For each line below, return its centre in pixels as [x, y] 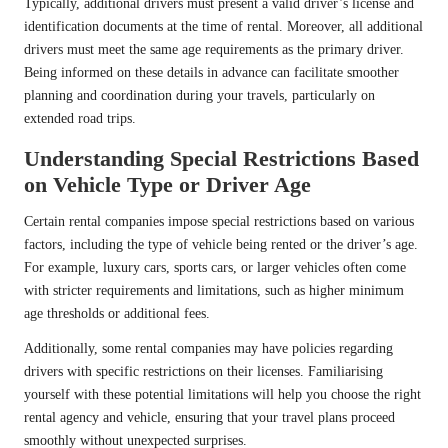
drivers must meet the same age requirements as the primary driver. [214, 50]
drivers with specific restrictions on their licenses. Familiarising [203, 372]
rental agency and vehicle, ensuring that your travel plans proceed [209, 418]
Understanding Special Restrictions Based [221, 159]
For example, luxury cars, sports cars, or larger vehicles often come [215, 268]
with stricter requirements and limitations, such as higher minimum [214, 291]
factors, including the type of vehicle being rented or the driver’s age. [221, 245]
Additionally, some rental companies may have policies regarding [208, 349]
